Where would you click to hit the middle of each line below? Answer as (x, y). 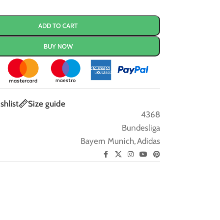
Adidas (148, 141)
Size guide (46, 103)
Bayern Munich (107, 141)
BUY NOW (58, 46)
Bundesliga (141, 128)
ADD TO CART (58, 26)
